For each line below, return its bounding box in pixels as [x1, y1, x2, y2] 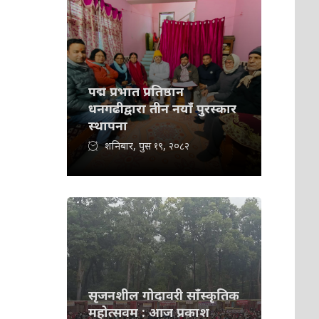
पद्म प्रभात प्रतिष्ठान [88, 83, 184, 100]
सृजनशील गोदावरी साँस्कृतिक [88, 286, 240, 303]
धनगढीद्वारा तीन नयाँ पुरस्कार [88, 100, 237, 117]
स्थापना [88, 117, 128, 134]
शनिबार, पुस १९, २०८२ [105, 139, 190, 152]
